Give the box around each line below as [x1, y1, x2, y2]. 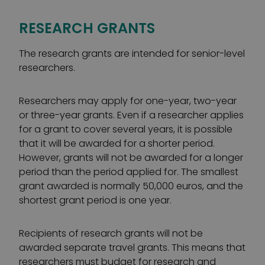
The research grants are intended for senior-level [19, 47, 245, 60]
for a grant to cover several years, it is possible [19, 122, 232, 136]
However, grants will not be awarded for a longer [19, 151, 243, 164]
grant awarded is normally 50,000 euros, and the [19, 179, 243, 193]
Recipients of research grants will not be [19, 227, 203, 240]
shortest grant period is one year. [19, 193, 172, 207]
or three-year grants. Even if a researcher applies [19, 108, 244, 122]
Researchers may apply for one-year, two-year [19, 94, 237, 108]
